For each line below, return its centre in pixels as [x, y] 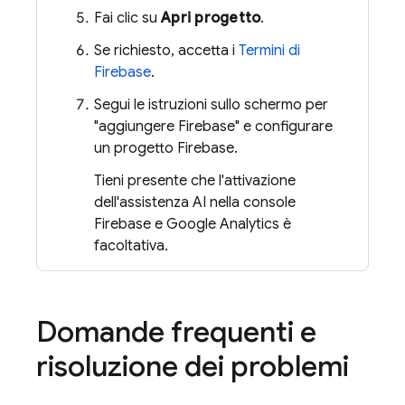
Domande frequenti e [176, 332]
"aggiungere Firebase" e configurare [213, 127]
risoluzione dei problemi [193, 366]
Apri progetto [211, 18]
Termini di [269, 51]
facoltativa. [131, 246]
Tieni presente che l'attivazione [195, 181]
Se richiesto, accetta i [166, 51]
